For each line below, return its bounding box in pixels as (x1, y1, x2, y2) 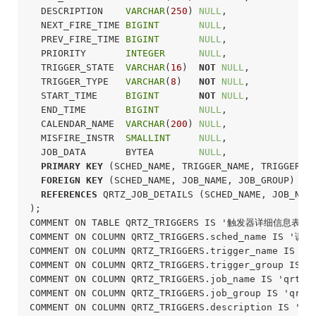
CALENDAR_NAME (29, 118, 126, 129)
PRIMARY (40, 160, 80, 171)
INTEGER (125, 47, 165, 59)
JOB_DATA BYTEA (29, 146, 199, 157)
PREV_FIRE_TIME (29, 33, 126, 44)
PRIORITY (29, 47, 126, 59)
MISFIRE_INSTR (29, 132, 126, 143)
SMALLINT (125, 132, 171, 143)
